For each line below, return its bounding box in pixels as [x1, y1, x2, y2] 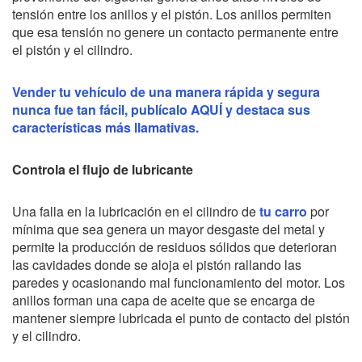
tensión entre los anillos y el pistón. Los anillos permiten [12, 4, 331, 23]
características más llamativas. [12, 117, 199, 137]
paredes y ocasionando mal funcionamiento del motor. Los [12, 272, 345, 292]
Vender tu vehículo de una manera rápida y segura [12, 82, 320, 101]
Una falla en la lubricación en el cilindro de [12, 201, 259, 221]
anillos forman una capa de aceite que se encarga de [12, 290, 315, 309]
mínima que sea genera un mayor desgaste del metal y [12, 219, 325, 238]
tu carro [259, 201, 307, 221]
